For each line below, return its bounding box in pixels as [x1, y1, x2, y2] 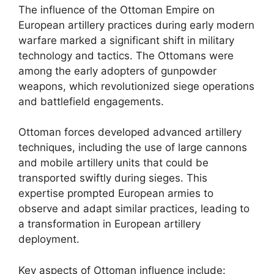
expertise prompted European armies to [18, 187, 213, 199]
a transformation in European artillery [18, 218, 201, 230]
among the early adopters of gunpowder [18, 64, 217, 77]
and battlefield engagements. [18, 95, 164, 108]
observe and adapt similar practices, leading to [18, 202, 250, 215]
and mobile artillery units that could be [18, 157, 209, 169]
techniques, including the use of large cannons [18, 141, 247, 154]
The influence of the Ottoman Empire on [18, 3, 215, 16]
